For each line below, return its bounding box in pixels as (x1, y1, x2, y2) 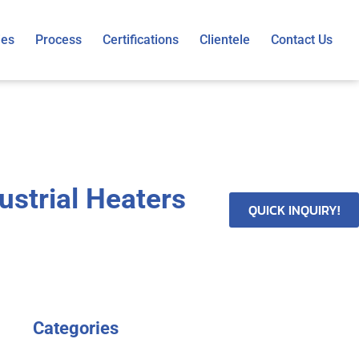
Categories (33, 318, 119, 338)
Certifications (103, 32, 179, 47)
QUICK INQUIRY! (248, 200, 340, 220)
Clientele (200, 32, 250, 47)
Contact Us (271, 32, 333, 47)
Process (35, 32, 82, 47)
